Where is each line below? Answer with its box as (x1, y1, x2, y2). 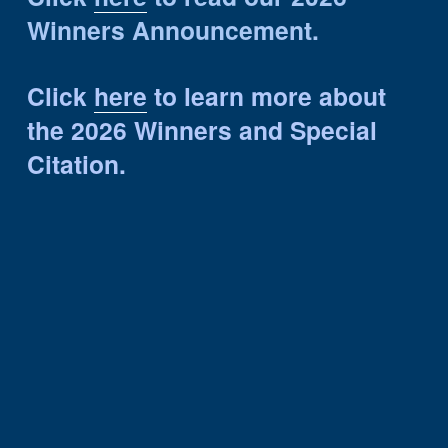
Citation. (26, 145, 126, 182)
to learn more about (146, 77, 386, 114)
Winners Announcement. (26, 11, 319, 48)
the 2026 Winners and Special (26, 111, 377, 148)
